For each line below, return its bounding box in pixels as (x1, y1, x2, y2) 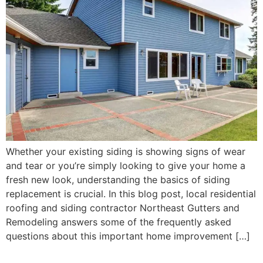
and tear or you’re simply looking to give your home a (6, 159, 245, 171)
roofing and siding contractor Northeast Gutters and (6, 201, 240, 214)
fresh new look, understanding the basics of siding (6, 173, 230, 186)
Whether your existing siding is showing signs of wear (6, 145, 245, 157)
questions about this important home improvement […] (6, 230, 250, 242)
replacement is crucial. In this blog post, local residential (6, 187, 256, 200)
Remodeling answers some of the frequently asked (6, 215, 231, 228)
